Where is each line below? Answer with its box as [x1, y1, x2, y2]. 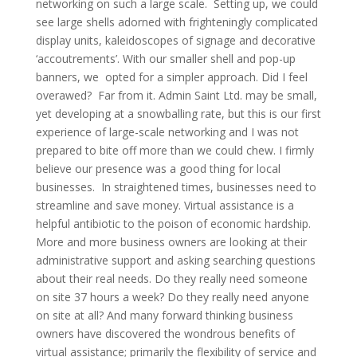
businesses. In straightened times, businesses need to [35, 179, 316, 194]
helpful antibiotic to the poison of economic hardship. [35, 216, 311, 231]
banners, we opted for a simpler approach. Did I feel [35, 69, 308, 84]
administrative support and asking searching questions [35, 253, 316, 268]
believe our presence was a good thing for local [35, 161, 280, 176]
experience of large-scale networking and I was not [35, 124, 299, 139]
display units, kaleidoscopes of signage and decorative [35, 33, 316, 48]
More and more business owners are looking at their [35, 234, 307, 249]
